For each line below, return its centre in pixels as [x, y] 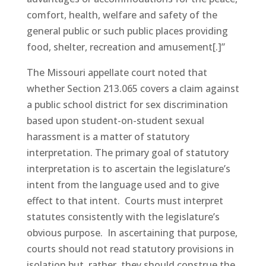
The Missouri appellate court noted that [117, 72]
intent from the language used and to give [123, 185]
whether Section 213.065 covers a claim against [133, 88]
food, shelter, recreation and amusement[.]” [126, 47]
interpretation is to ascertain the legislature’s [128, 169]
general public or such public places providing [127, 31]
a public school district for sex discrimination [127, 104]
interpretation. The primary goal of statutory [127, 153]
